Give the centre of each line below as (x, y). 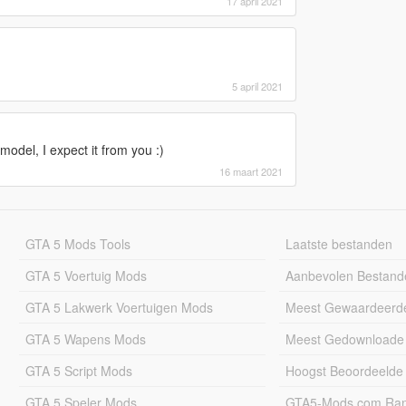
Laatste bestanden (339, 243)
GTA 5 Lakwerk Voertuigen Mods (119, 307)
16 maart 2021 (251, 171)
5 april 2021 (257, 86)
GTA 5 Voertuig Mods (86, 275)
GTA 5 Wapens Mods (85, 338)
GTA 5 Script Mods (78, 370)
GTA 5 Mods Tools (77, 243)
